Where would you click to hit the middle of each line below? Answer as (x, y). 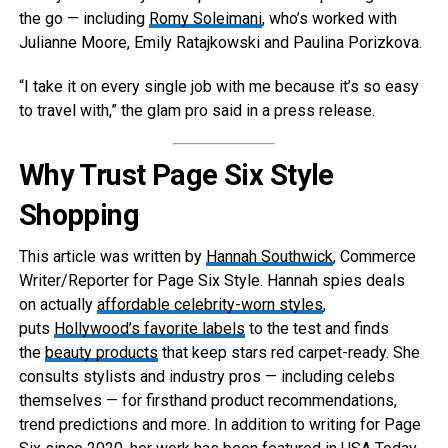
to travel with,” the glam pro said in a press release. (196, 111)
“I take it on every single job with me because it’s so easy (218, 87)
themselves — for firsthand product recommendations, (207, 401)
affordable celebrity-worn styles (209, 305)
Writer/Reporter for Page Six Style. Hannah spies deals (211, 281)
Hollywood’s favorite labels (149, 329)
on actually (57, 305)
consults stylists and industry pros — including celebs (206, 377)
